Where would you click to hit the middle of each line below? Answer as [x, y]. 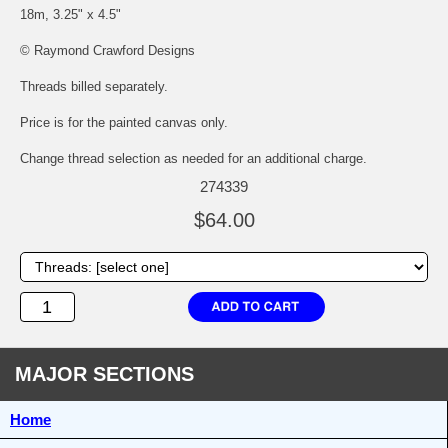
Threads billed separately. [94, 87]
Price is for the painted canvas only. [124, 123]
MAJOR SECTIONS [104, 374]
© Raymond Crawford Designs [107, 51]
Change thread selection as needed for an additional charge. [193, 159]
